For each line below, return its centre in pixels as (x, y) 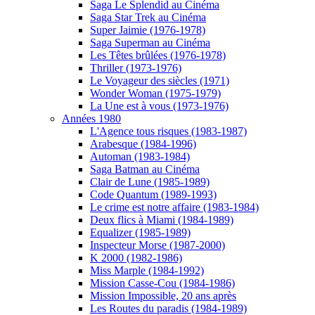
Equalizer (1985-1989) (140, 232)
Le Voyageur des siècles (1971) (160, 81)
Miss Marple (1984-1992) (147, 270)
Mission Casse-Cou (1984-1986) (162, 283)
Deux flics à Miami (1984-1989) (162, 220)
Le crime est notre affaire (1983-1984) (174, 207)
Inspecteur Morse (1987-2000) (157, 245)
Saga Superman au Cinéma (150, 43)
